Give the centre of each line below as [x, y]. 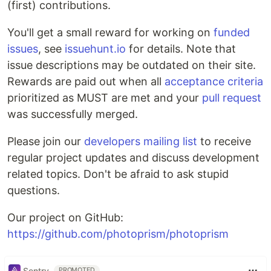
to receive [224, 141]
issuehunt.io [95, 49]
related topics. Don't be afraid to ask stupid [118, 174]
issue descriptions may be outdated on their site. [132, 65]
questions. [34, 190]
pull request [232, 98]
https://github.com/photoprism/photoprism [118, 234]
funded [232, 32]
